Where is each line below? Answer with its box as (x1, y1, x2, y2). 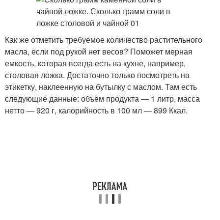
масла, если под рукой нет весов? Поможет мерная (5, 46, 192, 57)
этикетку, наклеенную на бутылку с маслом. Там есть (5, 81, 197, 92)
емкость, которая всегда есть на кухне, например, (5, 57, 186, 69)
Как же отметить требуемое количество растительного (5, 34, 202, 45)
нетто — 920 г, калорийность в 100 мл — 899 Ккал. (5, 105, 188, 116)
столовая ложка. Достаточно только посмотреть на (5, 69, 190, 81)
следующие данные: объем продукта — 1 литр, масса (5, 93, 200, 104)
